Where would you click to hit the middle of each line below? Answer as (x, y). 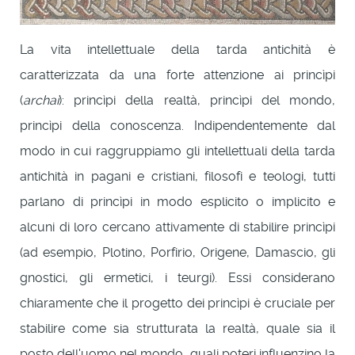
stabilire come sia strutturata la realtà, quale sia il (177, 328)
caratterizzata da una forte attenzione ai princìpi (177, 74)
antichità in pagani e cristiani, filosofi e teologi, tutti (177, 176)
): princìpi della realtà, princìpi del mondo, (197, 100)
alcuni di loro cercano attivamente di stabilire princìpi (177, 227)
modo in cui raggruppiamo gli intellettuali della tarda (177, 151)
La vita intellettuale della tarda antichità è (177, 49)
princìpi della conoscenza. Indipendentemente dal (177, 125)
